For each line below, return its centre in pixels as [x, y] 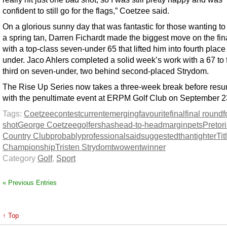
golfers [89, 125]
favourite [154, 113]
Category [20, 158]
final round [204, 113]
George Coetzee [47, 125]
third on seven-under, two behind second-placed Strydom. [106, 71]
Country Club [26, 136]
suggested [160, 136]
